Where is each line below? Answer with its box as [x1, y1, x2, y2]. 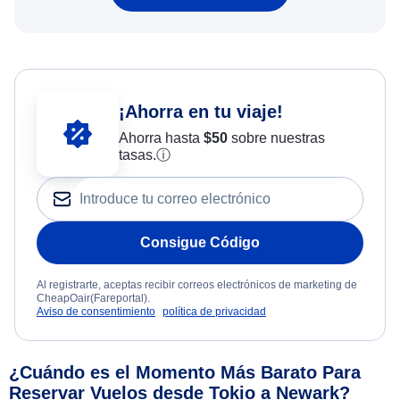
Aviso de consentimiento [37, 304, 155, 318]
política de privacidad [162, 304, 266, 318]
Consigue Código [140, 234, 260, 250]
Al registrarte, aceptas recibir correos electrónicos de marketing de [37, 278, 357, 291]
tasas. [118, 147, 156, 163]
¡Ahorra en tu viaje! [118, 102, 283, 122]
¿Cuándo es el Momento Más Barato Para [9, 362, 361, 382]
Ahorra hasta [118, 130, 204, 146]
